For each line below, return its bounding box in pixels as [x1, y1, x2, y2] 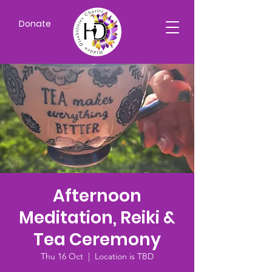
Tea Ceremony [33, 228, 161, 251]
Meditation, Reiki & [19, 206, 175, 229]
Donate [18, 18, 51, 30]
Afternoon [53, 184, 141, 208]
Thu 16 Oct [41, 251, 83, 262]
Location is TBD [95, 251, 154, 262]
